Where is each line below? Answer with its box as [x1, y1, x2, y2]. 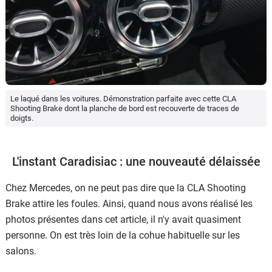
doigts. [10, 114, 33, 123]
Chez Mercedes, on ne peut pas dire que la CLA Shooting [5, 182, 246, 194]
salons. [5, 245, 36, 257]
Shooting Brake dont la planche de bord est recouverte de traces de [10, 104, 239, 114]
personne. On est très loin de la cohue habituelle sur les [5, 229, 240, 241]
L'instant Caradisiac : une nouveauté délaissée [12, 154, 260, 169]
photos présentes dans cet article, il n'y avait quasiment [5, 213, 241, 225]
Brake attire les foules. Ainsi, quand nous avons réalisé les [5, 197, 253, 209]
